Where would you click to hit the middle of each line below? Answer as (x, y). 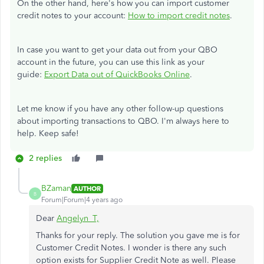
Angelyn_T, (78, 218)
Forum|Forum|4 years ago (82, 200)
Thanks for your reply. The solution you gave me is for (138, 235)
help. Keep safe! (48, 133)
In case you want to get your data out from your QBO (117, 50)
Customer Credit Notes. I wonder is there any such (131, 248)
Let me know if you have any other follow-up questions (120, 109)
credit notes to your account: (72, 16)
